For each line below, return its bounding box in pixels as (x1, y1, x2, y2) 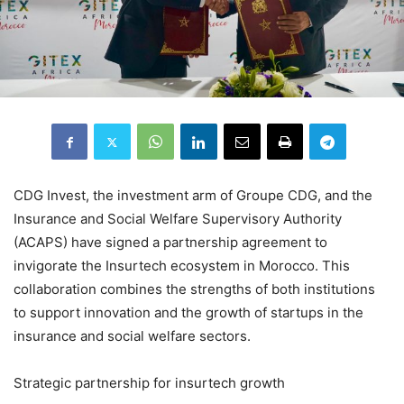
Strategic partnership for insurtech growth (14, 374, 285, 392)
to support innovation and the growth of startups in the (14, 304, 363, 322)
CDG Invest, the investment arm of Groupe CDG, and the (14, 187, 372, 205)
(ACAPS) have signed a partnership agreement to (14, 234, 327, 252)
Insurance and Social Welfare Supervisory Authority (14, 210, 342, 228)
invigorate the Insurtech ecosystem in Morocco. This (14, 257, 350, 275)
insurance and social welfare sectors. (14, 327, 251, 345)
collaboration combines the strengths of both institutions (14, 280, 375, 298)
